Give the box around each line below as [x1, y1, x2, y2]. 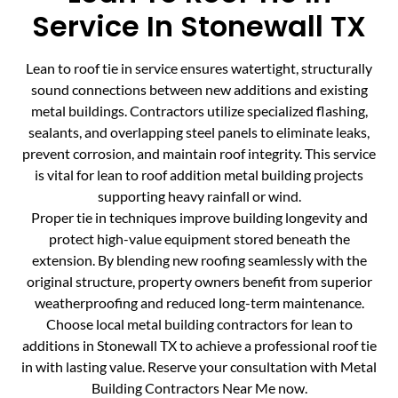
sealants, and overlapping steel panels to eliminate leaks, [28, 123, 370, 140]
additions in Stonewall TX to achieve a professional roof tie [21, 336, 377, 354]
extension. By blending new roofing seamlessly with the [31, 251, 367, 268]
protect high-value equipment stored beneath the [48, 229, 350, 247]
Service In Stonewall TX [32, 5, 366, 46]
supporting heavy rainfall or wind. [97, 187, 301, 204]
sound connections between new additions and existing [30, 80, 368, 98]
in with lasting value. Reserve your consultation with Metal [21, 357, 377, 375]
